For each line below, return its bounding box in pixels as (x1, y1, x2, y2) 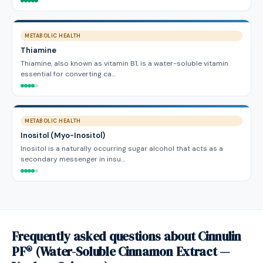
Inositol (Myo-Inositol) (21, 130, 105, 140)
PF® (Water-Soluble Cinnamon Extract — (12, 243, 230, 260)
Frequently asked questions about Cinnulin (12, 228, 241, 245)
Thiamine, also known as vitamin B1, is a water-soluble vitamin (21, 59, 228, 68)
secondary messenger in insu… (21, 154, 125, 164)
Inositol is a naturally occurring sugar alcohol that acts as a (21, 144, 223, 153)
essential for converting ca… (21, 69, 116, 79)
